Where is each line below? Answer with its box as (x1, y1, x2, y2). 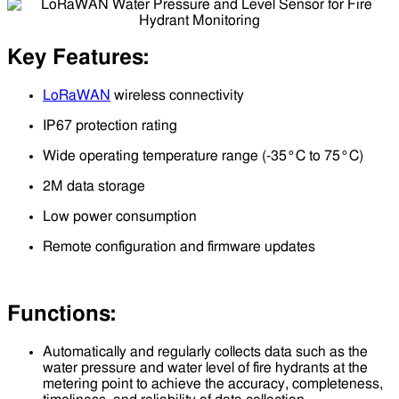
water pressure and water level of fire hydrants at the (43, 360, 368, 375)
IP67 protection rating (43, 118, 177, 133)
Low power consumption (43, 208, 197, 224)
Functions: (7, 303, 116, 325)
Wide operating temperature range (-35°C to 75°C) (43, 148, 363, 163)
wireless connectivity (110, 87, 244, 102)
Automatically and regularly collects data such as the (43, 344, 368, 359)
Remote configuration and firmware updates (43, 239, 315, 254)
